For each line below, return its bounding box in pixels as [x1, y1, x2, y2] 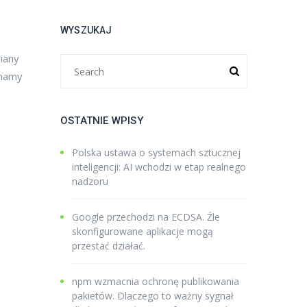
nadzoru [72, 175, 108, 188]
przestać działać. [72, 239, 145, 252]
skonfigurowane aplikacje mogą [72, 225, 213, 238]
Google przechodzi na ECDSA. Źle [72, 210, 220, 223]
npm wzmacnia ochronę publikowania [72, 275, 239, 288]
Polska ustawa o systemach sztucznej [72, 146, 241, 159]
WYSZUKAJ [60, 25, 112, 36]
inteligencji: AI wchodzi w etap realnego [72, 160, 246, 173]
